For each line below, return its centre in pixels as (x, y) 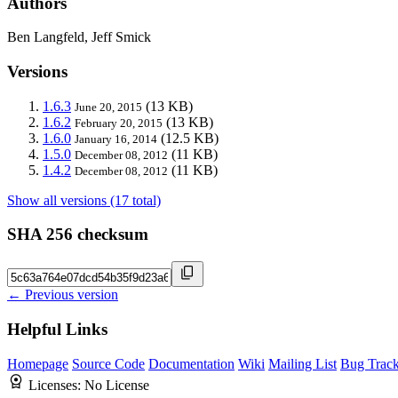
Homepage (38, 363)
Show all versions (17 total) (84, 200)
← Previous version (63, 295)
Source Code (108, 363)
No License (117, 385)
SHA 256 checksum (78, 235)
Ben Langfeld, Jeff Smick (79, 37)
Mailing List (302, 363)
